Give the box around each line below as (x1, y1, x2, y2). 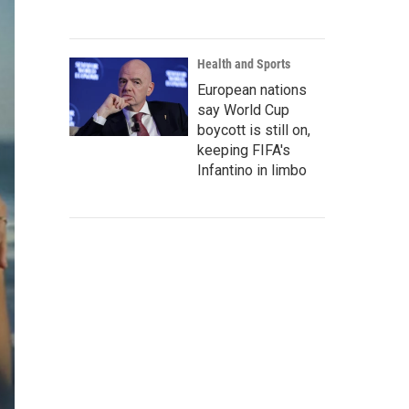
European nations (197, 81, 307, 99)
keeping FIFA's (197, 142, 290, 159)
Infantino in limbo (197, 162, 307, 179)
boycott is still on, (197, 121, 310, 139)
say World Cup (197, 101, 289, 119)
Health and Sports (197, 57, 290, 71)
